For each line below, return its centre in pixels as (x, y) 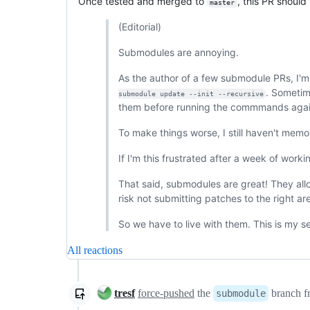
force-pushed (166, 293)
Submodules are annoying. (178, 53)
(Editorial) (139, 27)
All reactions (95, 250)
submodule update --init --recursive (191, 94)
